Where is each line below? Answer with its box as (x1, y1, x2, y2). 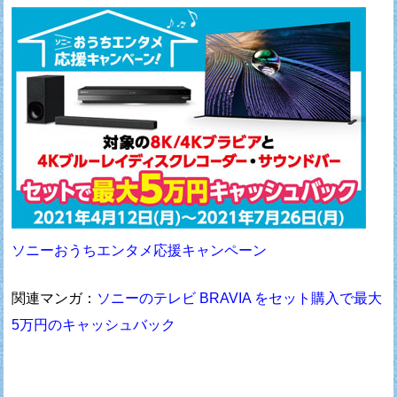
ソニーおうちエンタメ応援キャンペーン (12, 243, 268, 259)
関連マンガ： (12, 291, 97, 307)
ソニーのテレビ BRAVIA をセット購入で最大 (97, 291, 383, 307)
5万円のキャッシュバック (12, 317, 176, 333)
